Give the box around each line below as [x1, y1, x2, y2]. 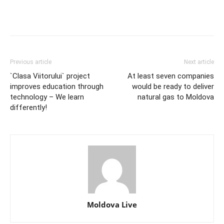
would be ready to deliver [132, 81, 214, 91]
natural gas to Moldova [137, 92, 214, 101]
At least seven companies [127, 71, 214, 80]
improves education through [10, 81, 103, 91]
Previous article [10, 58, 51, 65]
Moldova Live [87, 199, 137, 209]
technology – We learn [10, 92, 84, 101]
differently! [10, 102, 47, 112]
